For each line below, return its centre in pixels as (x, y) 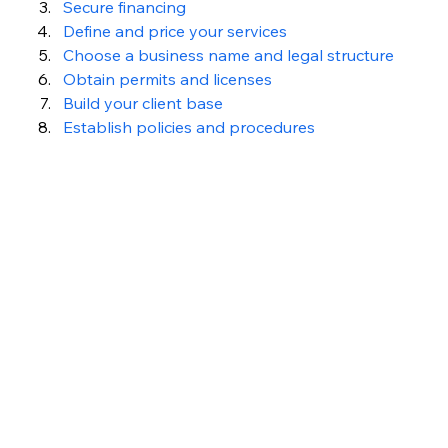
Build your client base (142, 102)
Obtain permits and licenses (167, 78)
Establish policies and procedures (188, 126)
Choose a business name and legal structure (228, 54)
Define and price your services (174, 30)
